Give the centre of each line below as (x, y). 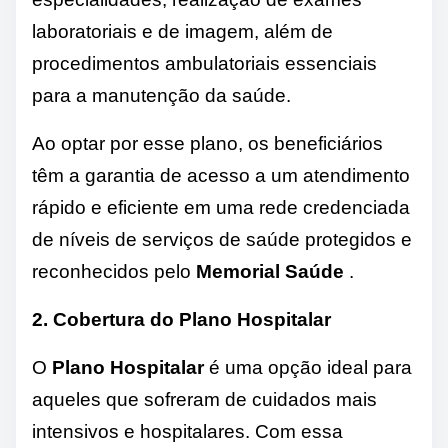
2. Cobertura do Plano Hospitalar (181, 320)
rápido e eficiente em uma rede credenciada (221, 208)
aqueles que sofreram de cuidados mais (204, 400)
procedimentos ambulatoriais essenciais (204, 64)
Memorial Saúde (270, 272)
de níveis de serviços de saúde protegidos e (222, 240)
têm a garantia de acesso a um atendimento (221, 176)
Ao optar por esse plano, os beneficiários (207, 144)
